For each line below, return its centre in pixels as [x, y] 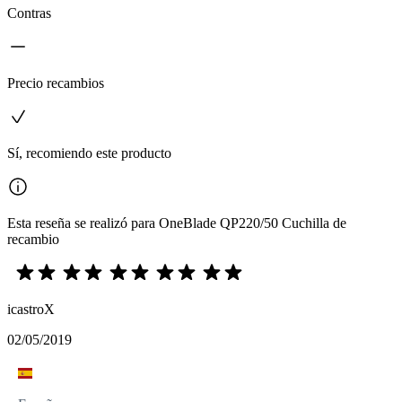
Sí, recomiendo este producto [89, 153]
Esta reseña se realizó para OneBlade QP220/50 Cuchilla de [177, 223]
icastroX [31, 309]
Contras [29, 13]
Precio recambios [56, 83]
